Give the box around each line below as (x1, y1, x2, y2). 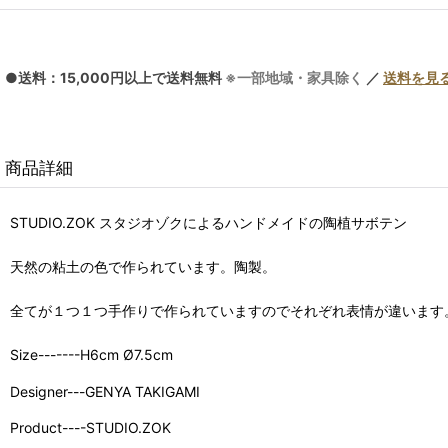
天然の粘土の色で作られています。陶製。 (10, 258, 276, 276)
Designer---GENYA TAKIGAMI (10, 382, 200, 400)
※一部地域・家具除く (225, 69, 363, 87)
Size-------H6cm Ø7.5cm (10, 346, 173, 364)
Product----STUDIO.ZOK (10, 418, 171, 436)
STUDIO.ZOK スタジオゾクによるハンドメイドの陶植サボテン (10, 214, 407, 232)
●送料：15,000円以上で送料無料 (5, 69, 225, 87)
